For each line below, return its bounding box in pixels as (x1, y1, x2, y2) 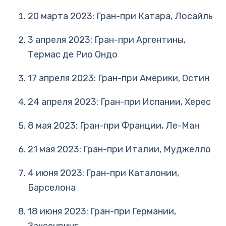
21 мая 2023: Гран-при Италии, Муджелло (28, 144, 211, 155)
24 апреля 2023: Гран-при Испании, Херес (28, 96, 211, 107)
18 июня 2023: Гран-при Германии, (28, 206, 176, 217)
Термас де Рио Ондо (28, 49, 118, 60)
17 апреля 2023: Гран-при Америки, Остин (28, 73, 209, 84)
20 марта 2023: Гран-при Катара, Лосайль (28, 11, 213, 22)
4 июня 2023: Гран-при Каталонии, (28, 167, 179, 179)
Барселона (28, 182, 76, 193)
